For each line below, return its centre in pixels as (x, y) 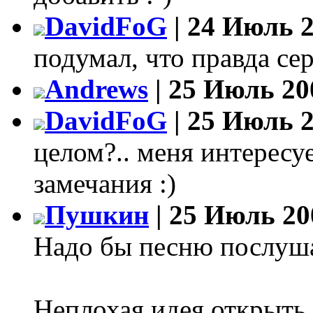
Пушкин (97, 214)
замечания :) (105, 183)
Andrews (96, 89)
